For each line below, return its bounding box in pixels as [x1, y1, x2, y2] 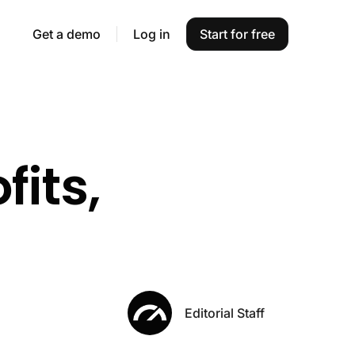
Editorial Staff [185, 305, 265, 321]
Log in [133, 26, 170, 42]
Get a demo [32, 26, 101, 42]
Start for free [200, 26, 275, 42]
